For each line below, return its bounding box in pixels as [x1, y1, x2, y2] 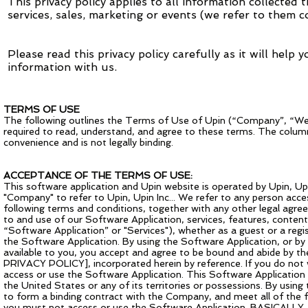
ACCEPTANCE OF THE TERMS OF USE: [3, 170, 192, 181]
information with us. [8, 60, 117, 74]
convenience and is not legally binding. [3, 137, 173, 148]
